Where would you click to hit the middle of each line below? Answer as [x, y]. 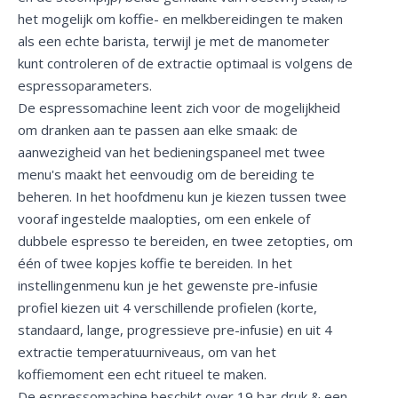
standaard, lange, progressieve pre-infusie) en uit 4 [175, 329]
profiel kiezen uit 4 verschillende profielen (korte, [167, 307]
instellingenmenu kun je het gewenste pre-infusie [168, 285]
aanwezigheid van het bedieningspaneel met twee [171, 151]
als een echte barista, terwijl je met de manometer [174, 40]
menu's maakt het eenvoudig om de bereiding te [166, 174]
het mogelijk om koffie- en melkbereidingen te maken [180, 18]
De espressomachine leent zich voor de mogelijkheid [179, 107]
